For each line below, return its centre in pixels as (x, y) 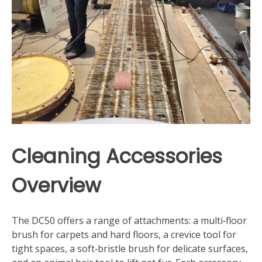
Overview (56, 185)
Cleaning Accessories (117, 156)
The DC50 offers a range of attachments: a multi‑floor (129, 221)
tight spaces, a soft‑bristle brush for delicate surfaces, (130, 249)
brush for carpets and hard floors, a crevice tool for (124, 235)
